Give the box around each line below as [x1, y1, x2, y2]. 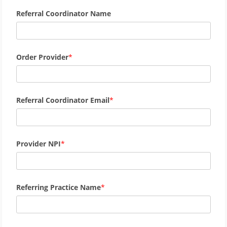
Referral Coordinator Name [16, 8, 111, 18]
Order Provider [16, 52, 68, 62]
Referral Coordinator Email [16, 95, 109, 105]
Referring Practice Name [16, 182, 101, 192]
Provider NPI [16, 139, 61, 149]
